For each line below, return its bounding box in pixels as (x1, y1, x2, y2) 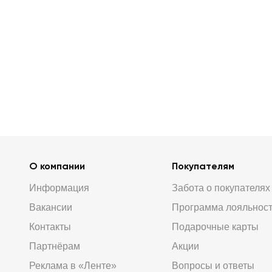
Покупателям (171, 160, 234, 172)
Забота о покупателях (171, 183, 270, 193)
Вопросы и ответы (171, 260, 254, 271)
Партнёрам (29, 241, 80, 251)
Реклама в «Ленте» (29, 260, 117, 271)
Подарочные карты (171, 222, 259, 232)
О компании (29, 160, 85, 172)
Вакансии (29, 202, 72, 212)
